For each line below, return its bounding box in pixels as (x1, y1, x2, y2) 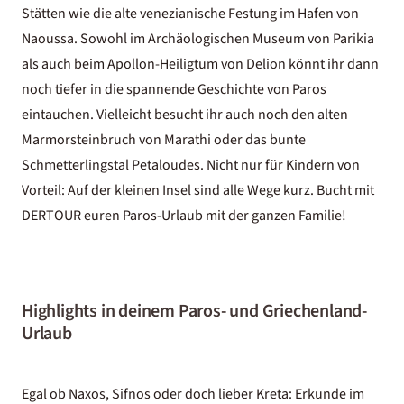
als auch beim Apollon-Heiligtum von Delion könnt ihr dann (22, 53, 379, 74)
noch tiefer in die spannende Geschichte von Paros (22, 78, 326, 99)
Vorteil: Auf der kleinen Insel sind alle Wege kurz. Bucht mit (22, 179, 374, 200)
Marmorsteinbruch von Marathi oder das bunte (22, 129, 306, 150)
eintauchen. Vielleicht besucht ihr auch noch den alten (22, 104, 348, 124)
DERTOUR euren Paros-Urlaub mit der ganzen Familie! (22, 205, 346, 225)
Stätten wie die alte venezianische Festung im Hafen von (22, 3, 359, 23)
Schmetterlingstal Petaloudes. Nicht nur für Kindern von (22, 154, 360, 175)
